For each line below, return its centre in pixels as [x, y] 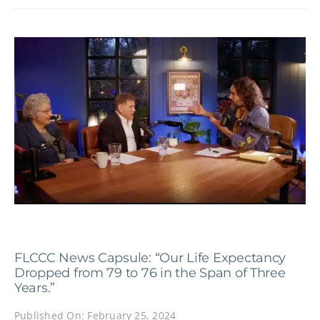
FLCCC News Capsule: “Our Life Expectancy [150, 257]
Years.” [35, 287]
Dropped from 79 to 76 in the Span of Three [150, 272]
